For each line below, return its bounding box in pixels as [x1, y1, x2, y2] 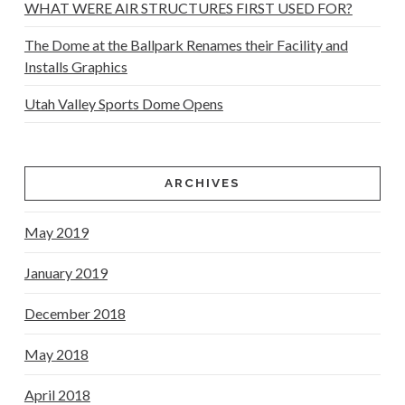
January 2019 [24, 264, 108, 282]
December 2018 [24, 305, 126, 323]
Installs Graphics [24, 58, 127, 76]
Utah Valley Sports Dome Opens [24, 95, 223, 113]
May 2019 [24, 223, 89, 241]
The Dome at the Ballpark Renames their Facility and [24, 36, 348, 54]
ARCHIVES [164, 175, 241, 191]
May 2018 [24, 345, 89, 363]
